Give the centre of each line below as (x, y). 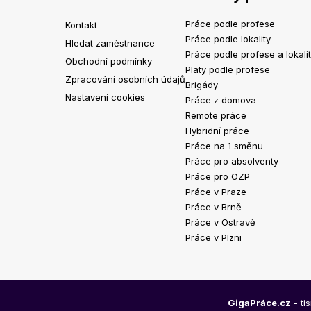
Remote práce (216, 116)
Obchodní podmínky (109, 61)
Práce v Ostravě (221, 222)
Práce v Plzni (214, 238)
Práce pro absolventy (232, 161)
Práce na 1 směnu (225, 146)
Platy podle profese (228, 70)
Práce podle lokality (228, 39)
